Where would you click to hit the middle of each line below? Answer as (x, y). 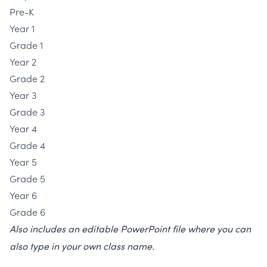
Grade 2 (27, 78)
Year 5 (23, 162)
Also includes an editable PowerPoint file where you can (130, 229)
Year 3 (23, 95)
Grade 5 (27, 178)
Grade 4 (27, 145)
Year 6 (23, 195)
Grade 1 (26, 45)
